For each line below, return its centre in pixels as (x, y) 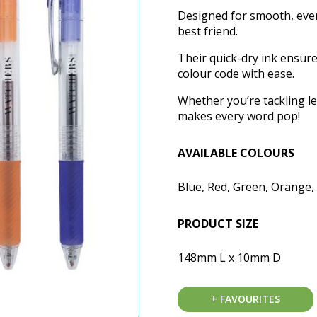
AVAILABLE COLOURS (236, 153)
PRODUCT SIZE (218, 224)
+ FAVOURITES (245, 299)
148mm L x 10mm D (229, 258)
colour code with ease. (236, 74)
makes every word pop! (238, 116)
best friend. (207, 31)
